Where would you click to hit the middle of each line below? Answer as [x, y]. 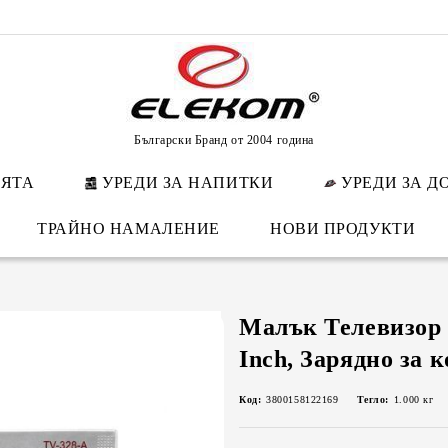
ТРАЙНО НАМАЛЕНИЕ [128, 228]
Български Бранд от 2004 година [224, 139]
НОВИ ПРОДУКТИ [342, 228]
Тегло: [372, 399]
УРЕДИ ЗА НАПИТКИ [188, 182]
